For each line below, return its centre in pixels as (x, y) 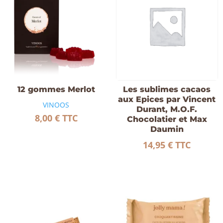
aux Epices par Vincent (167, 99)
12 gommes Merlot (56, 89)
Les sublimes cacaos (167, 89)
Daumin (167, 129)
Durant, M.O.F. (167, 109)
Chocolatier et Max (167, 119)
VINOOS (56, 105)
